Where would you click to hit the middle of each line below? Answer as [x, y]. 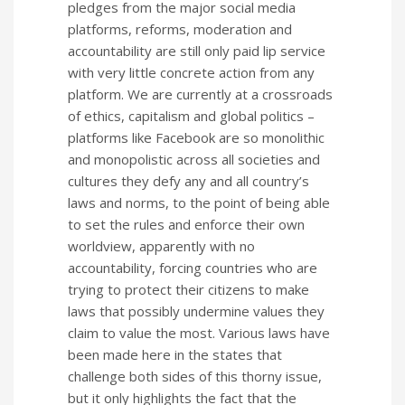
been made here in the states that [175, 355]
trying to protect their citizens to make [188, 290]
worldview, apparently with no [161, 246]
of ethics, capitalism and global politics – [191, 116]
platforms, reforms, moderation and [180, 29]
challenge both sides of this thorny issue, [195, 377]
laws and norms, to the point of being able [199, 203]
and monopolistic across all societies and [194, 160]
